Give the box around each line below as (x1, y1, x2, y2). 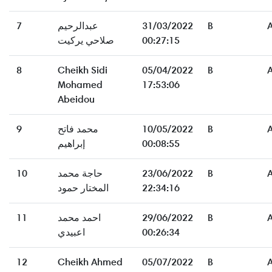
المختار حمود (58, 182, 109, 194)
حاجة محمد (58, 168, 103, 180)
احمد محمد (58, 212, 101, 224)
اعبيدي (58, 226, 85, 239)
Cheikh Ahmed (58, 256, 123, 268)
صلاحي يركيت (58, 35, 114, 47)
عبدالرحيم (58, 20, 98, 32)
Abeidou (58, 93, 95, 106)
